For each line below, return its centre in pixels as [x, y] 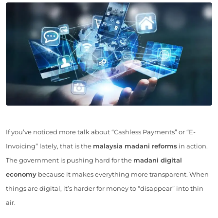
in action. [192, 146]
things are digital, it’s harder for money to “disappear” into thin [105, 188]
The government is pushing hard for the [70, 160]
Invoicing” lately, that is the [49, 146]
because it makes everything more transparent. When [123, 174]
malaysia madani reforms [135, 146]
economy [21, 174]
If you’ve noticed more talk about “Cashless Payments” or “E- [101, 132]
